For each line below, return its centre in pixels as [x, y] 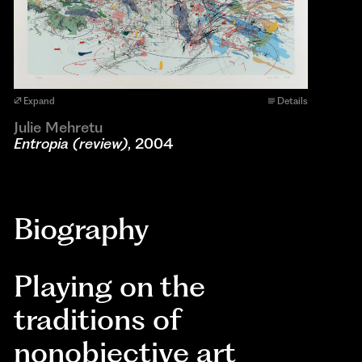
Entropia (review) [71, 143]
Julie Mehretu [59, 127]
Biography [82, 228]
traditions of [97, 320]
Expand [40, 101]
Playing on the [110, 286]
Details [292, 101]
